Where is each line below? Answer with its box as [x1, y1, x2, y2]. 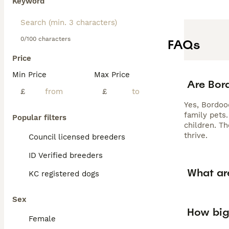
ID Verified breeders [29, 151, 103, 160]
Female [29, 214, 56, 223]
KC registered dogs [29, 169, 99, 178]
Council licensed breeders [29, 132, 125, 142]
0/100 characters [20, 35, 71, 42]
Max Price [94, 70, 130, 79]
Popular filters [12, 113, 66, 122]
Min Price [12, 70, 47, 79]
